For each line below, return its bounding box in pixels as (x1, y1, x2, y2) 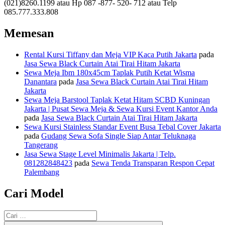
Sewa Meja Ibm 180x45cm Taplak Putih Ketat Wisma (24, 68, 195, 77)
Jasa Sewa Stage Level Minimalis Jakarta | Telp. (24, 150, 176, 159)
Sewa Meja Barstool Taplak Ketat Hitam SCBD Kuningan (24, 95, 210, 104)
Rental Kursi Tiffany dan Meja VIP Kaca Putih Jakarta (24, 50, 197, 59)
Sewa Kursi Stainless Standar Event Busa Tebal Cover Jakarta (24, 123, 221, 132)
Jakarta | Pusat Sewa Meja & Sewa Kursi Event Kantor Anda (24, 104, 217, 114)
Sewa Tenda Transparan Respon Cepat (91, 159, 214, 168)
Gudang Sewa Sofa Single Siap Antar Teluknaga (41, 132, 196, 141)
